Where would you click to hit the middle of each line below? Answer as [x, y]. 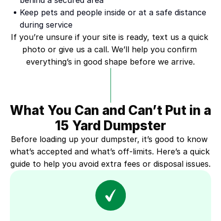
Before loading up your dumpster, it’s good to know [109, 139]
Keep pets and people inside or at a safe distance [113, 12]
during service [46, 25]
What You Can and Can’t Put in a [110, 110]
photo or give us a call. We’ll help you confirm [109, 49]
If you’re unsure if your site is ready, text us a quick [109, 37]
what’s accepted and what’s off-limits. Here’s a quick [110, 151]
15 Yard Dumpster [110, 126]
